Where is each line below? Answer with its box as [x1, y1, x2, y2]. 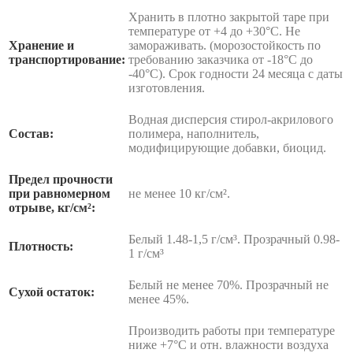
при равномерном [9, 187, 110, 201]
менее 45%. [128, 292, 189, 307]
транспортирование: [9, 53, 125, 67]
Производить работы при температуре [128, 324, 335, 338]
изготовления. [128, 81, 205, 95]
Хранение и [9, 39, 74, 53]
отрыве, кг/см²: [9, 201, 95, 215]
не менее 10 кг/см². [128, 187, 230, 201]
